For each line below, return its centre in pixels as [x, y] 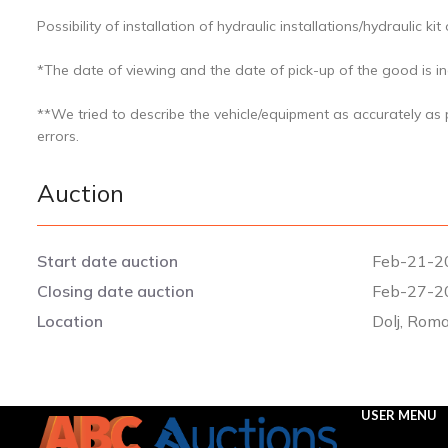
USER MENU [398, 415]
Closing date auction [115, 291]
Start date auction [107, 261]
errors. [58, 136]
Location [70, 321]
